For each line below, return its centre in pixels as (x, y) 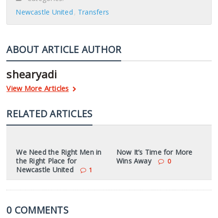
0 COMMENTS (37, 210)
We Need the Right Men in (59, 152)
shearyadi (32, 74)
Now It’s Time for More (154, 152)
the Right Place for (46, 161)
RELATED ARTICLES (50, 114)
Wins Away (134, 161)
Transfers (93, 12)
